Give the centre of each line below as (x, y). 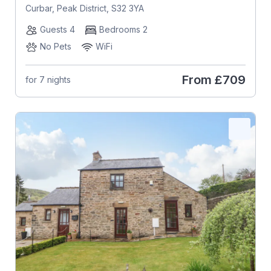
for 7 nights (48, 80)
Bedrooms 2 (123, 29)
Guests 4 (57, 29)
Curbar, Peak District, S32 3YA (84, 8)
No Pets (55, 46)
